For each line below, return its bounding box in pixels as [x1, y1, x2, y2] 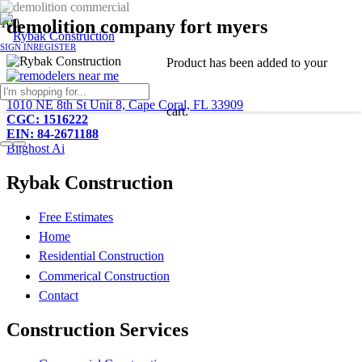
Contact [39, 288, 78, 303]
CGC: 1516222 [6, 112, 88, 126]
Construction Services [6, 319, 188, 341]
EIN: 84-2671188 [6, 126, 99, 141]
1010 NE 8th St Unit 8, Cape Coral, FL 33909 [6, 97, 243, 112]
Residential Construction [39, 249, 164, 263]
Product [166, 55, 206, 69]
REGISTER [33, 42, 76, 53]
